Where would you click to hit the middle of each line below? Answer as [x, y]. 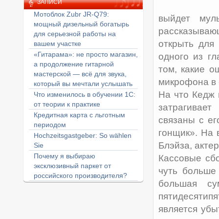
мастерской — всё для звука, [80, 74]
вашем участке [57, 44]
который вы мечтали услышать [83, 84]
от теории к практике [67, 104]
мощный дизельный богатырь [81, 24]
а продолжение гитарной [74, 64]
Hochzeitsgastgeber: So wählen [82, 135]
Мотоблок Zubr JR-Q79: [71, 14]
